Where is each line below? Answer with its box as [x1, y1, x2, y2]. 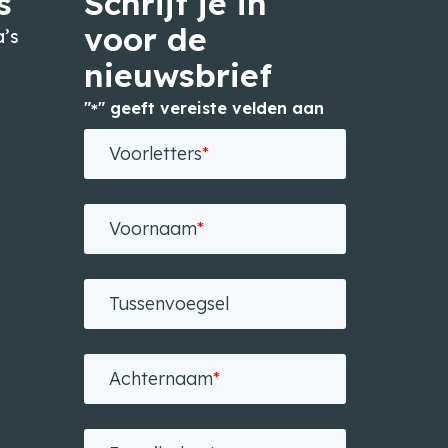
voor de [83, 19, 207, 59]
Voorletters [108, 142, 202, 165]
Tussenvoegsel [108, 292, 229, 315]
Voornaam [108, 217, 197, 240]
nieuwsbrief [83, 55, 272, 95]
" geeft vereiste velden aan [97, 97, 324, 118]
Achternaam [108, 367, 213, 390]
